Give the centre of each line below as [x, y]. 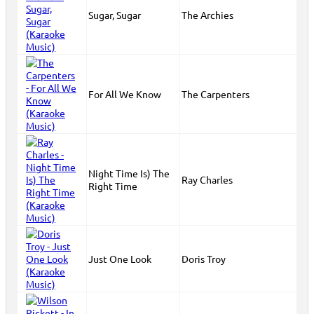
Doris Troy [204, 259]
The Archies [207, 15]
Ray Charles [207, 179]
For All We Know [125, 94]
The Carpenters [216, 94]
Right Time [113, 186]
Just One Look [120, 259]
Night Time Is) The [129, 173]
